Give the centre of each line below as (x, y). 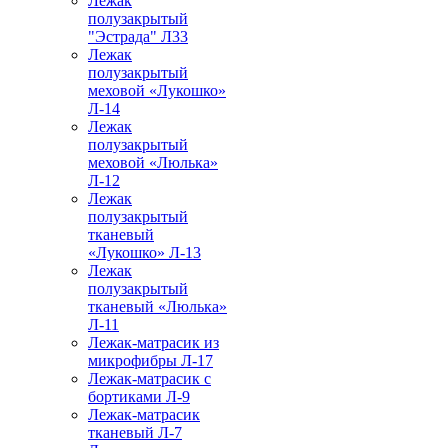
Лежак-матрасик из (153, 343)
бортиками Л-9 (139, 397)
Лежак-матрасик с (149, 379)
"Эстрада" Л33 (138, 37)
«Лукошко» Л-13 (144, 253)
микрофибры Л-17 (150, 361)
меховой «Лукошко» (157, 91)
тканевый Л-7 (135, 433)
